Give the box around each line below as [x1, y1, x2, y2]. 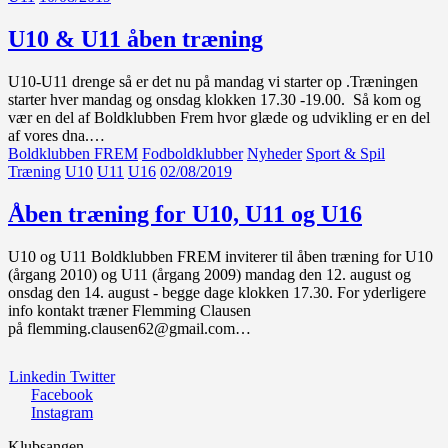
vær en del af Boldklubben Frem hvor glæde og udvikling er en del [8, 109, 430, 127]
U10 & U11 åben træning [8, 26, 263, 53]
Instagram [31, 403, 93, 421]
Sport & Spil [306, 145, 385, 163]
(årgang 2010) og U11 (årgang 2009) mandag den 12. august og [8, 265, 411, 283]
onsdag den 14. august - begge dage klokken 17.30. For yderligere [8, 283, 426, 301]
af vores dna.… [8, 127, 105, 145]
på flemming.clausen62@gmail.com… [8, 319, 251, 337]
